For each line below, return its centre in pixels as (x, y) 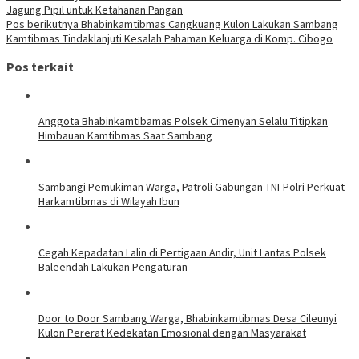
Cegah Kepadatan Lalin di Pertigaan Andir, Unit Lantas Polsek (182, 252)
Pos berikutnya (42, 24)
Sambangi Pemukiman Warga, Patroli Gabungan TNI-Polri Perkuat (192, 186)
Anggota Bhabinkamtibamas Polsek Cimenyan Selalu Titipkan (183, 121)
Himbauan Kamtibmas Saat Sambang (125, 135)
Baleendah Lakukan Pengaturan (113, 266)
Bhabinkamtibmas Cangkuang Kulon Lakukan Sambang (208, 24)
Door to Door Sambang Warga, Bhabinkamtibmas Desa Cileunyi (188, 318)
